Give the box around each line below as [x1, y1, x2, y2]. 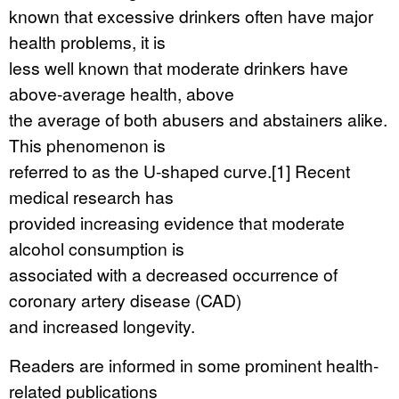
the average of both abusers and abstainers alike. [9, 107, 387, 131]
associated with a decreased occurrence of [9, 262, 338, 286]
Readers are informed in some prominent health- [9, 353, 379, 377]
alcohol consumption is [9, 236, 184, 260]
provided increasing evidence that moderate [9, 210, 345, 234]
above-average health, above [9, 81, 234, 105]
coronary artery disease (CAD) [9, 288, 241, 312]
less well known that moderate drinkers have [9, 55, 348, 79]
